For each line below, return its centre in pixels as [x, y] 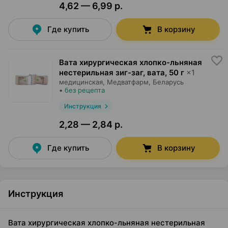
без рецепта [85, 90]
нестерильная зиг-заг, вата [112, 73]
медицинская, [82, 82]
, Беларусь [166, 82]
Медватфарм [128, 82]
